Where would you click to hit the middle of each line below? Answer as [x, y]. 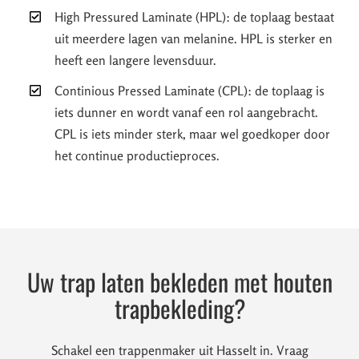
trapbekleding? [179, 309]
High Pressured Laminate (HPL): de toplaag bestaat [195, 16]
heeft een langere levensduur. [136, 60]
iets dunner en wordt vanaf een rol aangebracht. [187, 112]
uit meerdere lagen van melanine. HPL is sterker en [194, 38]
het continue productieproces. [137, 155]
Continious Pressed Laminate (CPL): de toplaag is [190, 90]
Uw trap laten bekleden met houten [179, 282]
